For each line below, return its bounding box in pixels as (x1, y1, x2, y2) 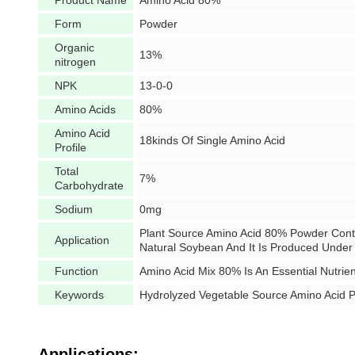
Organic (55, 41, 94, 54)
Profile (55, 141, 86, 154)
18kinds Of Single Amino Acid (139, 134, 285, 147)
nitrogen (55, 55, 96, 68)
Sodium (55, 203, 93, 216)
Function (55, 265, 98, 277)
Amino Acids (55, 103, 116, 116)
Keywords (55, 288, 104, 301)
